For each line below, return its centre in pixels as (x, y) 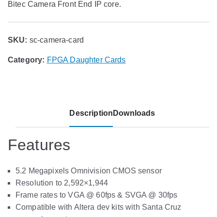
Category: (27, 60)
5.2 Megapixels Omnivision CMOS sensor (89, 171)
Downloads (134, 113)
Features (39, 145)
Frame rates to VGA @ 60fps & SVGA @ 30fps (97, 195)
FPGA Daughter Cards (86, 60)
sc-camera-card (57, 40)
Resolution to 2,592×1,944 (62, 183)
